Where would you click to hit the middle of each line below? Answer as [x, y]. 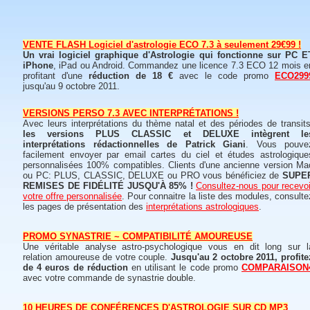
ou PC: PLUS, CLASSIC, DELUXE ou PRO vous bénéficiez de [153, 175]
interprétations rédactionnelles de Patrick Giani [134, 144]
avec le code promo [227, 76]
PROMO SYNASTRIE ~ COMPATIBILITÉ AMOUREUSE [138, 236]
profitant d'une [56, 76]
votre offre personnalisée [73, 196]
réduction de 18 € [134, 76]
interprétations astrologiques [202, 207]
